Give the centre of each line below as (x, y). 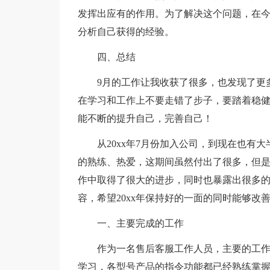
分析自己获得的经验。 (126, 32)
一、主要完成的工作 (140, 223)
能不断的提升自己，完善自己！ (145, 118)
